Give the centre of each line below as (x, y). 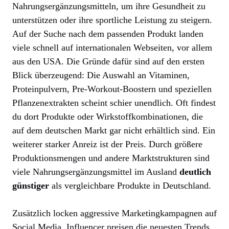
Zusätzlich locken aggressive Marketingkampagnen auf (114, 213)
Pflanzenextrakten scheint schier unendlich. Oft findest (114, 102)
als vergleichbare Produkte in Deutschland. (130, 185)
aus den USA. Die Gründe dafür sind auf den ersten (108, 61)
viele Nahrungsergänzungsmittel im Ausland (96, 171)
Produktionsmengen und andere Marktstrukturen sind (111, 158)
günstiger (31, 185)
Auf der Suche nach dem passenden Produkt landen (108, 33)
